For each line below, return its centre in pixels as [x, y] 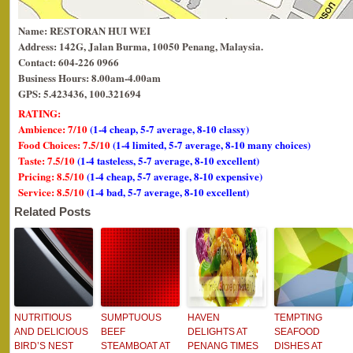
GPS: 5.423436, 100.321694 [80, 93]
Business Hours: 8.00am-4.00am [89, 78]
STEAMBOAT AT [136, 346]
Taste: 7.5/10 [48, 160]
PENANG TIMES [223, 346]
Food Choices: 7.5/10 [65, 145]
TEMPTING [298, 318]
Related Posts [52, 212]
